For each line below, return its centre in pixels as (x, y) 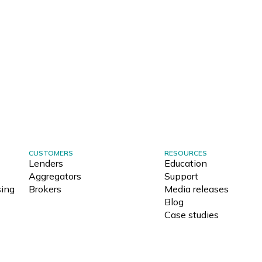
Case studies (191, 215)
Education (185, 163)
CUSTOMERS (51, 153)
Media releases (196, 189)
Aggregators (55, 176)
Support (181, 176)
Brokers (45, 189)
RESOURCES (185, 153)
